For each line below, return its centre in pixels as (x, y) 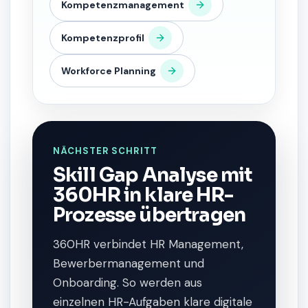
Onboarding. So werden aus (128, 283)
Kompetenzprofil (103, 38)
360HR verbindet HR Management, (148, 244)
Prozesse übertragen (150, 215)
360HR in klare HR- (143, 195)
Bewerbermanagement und (129, 263)
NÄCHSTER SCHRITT (105, 151)
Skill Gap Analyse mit (153, 175)
